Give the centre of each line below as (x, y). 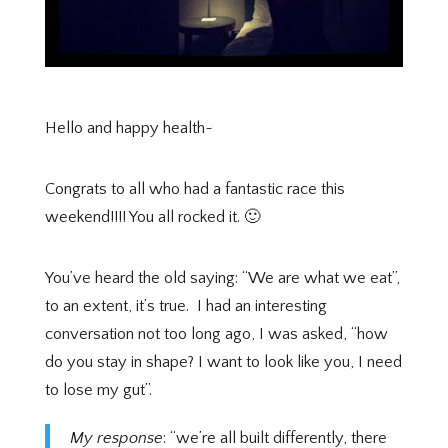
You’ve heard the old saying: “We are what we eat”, (222, 277)
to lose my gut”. (98, 389)
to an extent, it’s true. (116, 305)
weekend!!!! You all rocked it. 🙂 (152, 216)
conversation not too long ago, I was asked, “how (216, 333)
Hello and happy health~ (128, 127)
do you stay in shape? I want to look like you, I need (223, 361)
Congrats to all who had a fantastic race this (194, 188)
